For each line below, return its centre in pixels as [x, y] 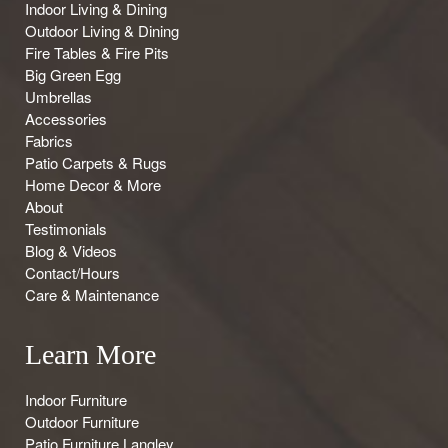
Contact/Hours [72, 272]
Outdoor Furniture [82, 421]
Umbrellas [58, 96]
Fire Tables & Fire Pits [97, 52]
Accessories [66, 118]
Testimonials [66, 228]
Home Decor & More [93, 184]
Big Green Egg [73, 74]
